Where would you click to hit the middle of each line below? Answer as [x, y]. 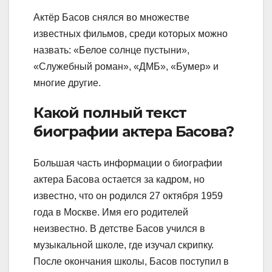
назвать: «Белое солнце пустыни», [111, 50]
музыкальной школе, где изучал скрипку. [124, 245]
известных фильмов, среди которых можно [131, 34]
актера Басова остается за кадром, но [119, 179]
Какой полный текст [110, 113]
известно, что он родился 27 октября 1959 [128, 195]
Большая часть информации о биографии [128, 163]
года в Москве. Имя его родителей [111, 212]
